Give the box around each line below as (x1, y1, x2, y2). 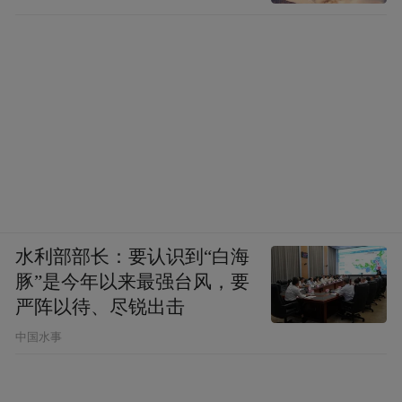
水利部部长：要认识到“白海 (15, 246, 250, 267)
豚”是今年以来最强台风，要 (15, 271, 250, 292)
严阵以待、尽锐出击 (15, 296, 186, 317)
